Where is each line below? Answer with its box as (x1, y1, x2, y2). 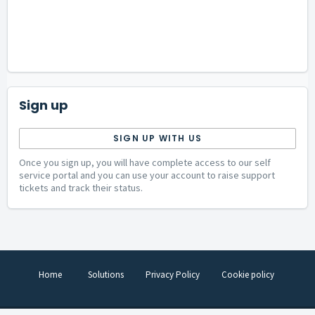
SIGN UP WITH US (113, 132, 202, 144)
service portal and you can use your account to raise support (19, 169, 275, 182)
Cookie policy (221, 269, 274, 281)
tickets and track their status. (19, 181, 143, 195)
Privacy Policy (145, 269, 200, 281)
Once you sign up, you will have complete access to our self (19, 156, 271, 169)
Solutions (87, 269, 124, 281)
